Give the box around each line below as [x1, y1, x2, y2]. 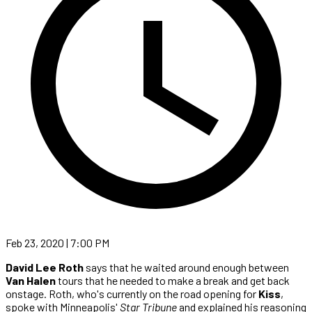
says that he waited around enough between [86, 260, 289, 274]
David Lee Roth [6, 260, 86, 274]
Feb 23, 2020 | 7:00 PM [6, 235, 109, 249]
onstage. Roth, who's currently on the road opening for [6, 286, 256, 300]
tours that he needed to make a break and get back [58, 273, 290, 287]
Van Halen [6, 273, 58, 287]
